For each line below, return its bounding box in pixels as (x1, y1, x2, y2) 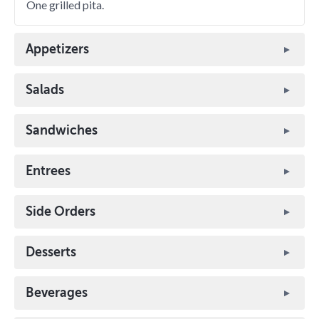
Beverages (26, 286, 88, 300)
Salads (26, 83, 64, 97)
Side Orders (26, 204, 95, 219)
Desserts (26, 245, 76, 259)
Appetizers (26, 42, 89, 56)
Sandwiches (26, 123, 98, 137)
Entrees (26, 164, 70, 178)
